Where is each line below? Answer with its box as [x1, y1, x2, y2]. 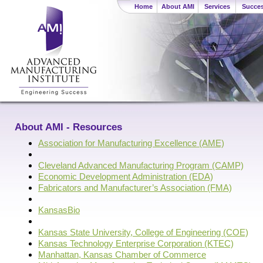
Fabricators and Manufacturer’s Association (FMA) [38, 183, 232, 193]
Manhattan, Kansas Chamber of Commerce [38, 249, 206, 260]
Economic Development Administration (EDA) [38, 171, 213, 182]
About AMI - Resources [15, 122, 122, 133]
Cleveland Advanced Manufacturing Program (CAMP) [38, 160, 244, 171]
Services [204, 3, 230, 10]
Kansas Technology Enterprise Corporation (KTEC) [38, 238, 234, 249]
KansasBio [38, 205, 80, 215]
